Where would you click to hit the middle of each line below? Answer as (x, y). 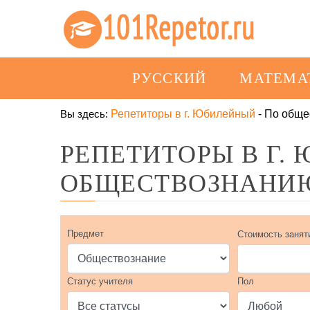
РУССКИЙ (170, 78)
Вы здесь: (84, 114)
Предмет (85, 234)
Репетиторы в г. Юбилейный (183, 114)
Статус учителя (100, 281)
